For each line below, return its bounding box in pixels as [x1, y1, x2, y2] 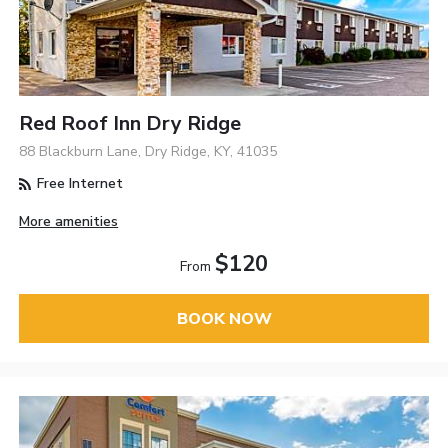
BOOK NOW [176, 307, 272, 330]
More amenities [19, 212, 119, 232]
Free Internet [33, 174, 124, 194]
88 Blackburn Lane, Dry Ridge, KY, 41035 [19, 142, 278, 162]
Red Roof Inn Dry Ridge [19, 110, 242, 138]
